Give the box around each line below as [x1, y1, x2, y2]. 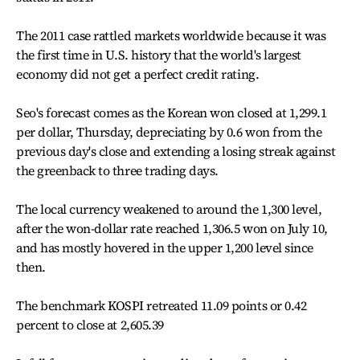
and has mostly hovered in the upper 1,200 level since [16, 239, 313, 257]
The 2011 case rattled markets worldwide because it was [16, 27, 326, 45]
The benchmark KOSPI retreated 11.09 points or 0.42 [16, 297, 307, 315]
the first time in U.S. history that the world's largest [16, 46, 301, 64]
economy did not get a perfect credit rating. [16, 65, 260, 84]
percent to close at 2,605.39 [16, 316, 164, 334]
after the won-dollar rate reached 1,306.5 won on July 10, [16, 219, 328, 238]
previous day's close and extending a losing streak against [16, 142, 336, 161]
